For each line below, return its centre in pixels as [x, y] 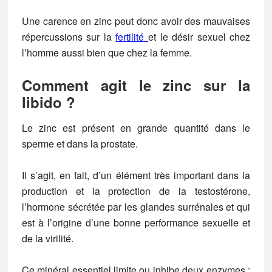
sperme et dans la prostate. [80, 144]
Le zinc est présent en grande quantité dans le [136, 128]
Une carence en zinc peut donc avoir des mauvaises [136, 21]
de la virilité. [47, 238]
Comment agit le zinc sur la [136, 85]
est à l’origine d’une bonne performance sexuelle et [136, 223]
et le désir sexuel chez [199, 37]
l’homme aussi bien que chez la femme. [107, 53]
